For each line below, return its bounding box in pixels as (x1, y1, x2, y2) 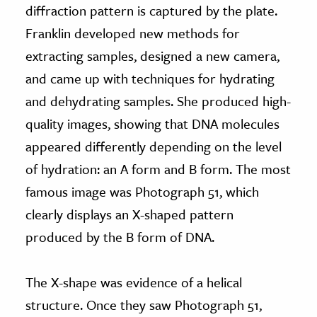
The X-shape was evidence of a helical (25, 272, 242, 292)
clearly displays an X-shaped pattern (25, 204, 234, 224)
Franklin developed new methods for (25, 23, 240, 42)
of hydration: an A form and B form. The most (25, 158, 291, 178)
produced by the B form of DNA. (25, 226, 214, 246)
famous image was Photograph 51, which (25, 181, 259, 201)
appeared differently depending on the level (25, 136, 282, 156)
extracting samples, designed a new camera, (25, 45, 279, 65)
